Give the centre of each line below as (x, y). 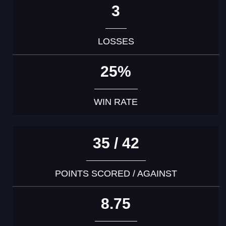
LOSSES (116, 41)
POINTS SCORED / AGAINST (116, 173)
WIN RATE (116, 102)
